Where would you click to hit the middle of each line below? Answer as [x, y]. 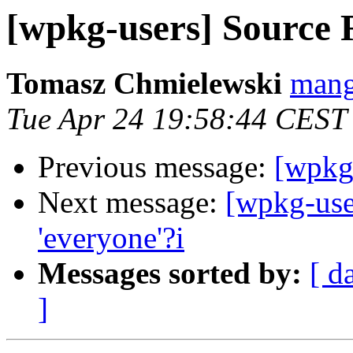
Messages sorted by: [170, 273]
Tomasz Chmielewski [144, 84]
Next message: [132, 203]
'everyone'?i [111, 238]
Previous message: [156, 167]
